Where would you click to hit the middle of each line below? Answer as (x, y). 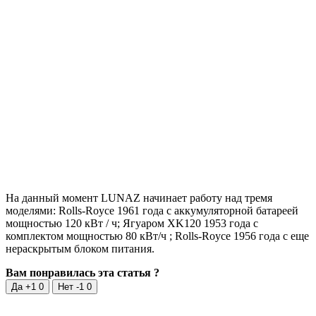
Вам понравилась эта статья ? (83, 272)
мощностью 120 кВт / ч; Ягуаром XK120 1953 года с (132, 223)
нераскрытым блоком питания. (80, 248)
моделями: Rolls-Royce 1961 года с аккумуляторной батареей (152, 210)
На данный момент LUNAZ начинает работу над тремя (139, 197)
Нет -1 (72, 286)
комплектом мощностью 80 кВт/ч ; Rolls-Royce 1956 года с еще (157, 236)
